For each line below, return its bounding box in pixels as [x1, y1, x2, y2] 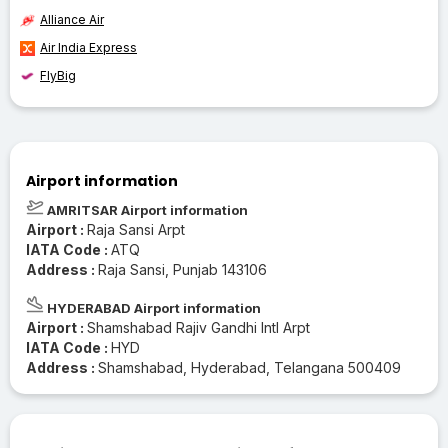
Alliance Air [40, 11, 104, 27]
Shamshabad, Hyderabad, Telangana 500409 [98, 358, 401, 376]
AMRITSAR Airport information [44, 201, 248, 218]
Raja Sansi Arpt [87, 220, 185, 238]
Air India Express [40, 39, 137, 55]
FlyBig [40, 67, 76, 83]
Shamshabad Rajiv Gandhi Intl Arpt [87, 318, 310, 336]
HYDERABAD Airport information [44, 299, 261, 316]
